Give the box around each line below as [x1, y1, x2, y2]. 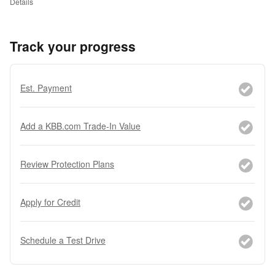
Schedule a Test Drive [20, 234, 106, 247]
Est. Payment [20, 82, 72, 95]
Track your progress [10, 37, 136, 56]
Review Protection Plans [20, 158, 114, 171]
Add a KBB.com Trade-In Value [20, 120, 141, 133]
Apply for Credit [20, 196, 80, 209]
